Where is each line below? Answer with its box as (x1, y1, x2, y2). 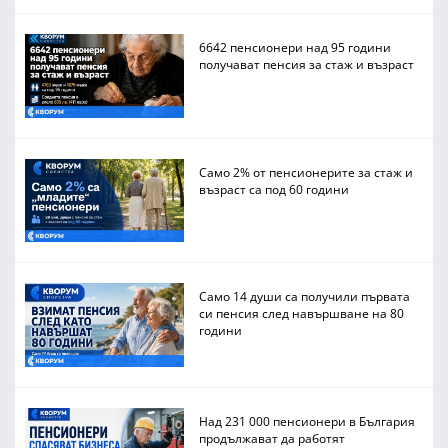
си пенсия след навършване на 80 (199, 305, 405, 322)
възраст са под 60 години (199, 180, 350, 197)
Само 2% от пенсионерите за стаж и (199, 163, 414, 180)
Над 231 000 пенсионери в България (199, 412, 416, 429)
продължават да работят (199, 429, 346, 446)
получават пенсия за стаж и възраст (199, 56, 415, 73)
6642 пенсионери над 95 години (199, 39, 392, 56)
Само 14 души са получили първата (199, 288, 411, 305)
